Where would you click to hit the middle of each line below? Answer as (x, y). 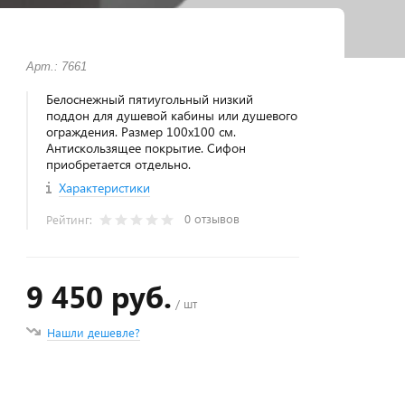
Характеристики (105, 188)
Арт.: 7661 (57, 66)
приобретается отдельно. (119, 164)
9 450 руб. (99, 296)
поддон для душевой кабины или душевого (172, 115)
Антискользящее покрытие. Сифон (146, 148)
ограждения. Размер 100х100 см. (141, 132)
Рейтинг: (71, 219)
